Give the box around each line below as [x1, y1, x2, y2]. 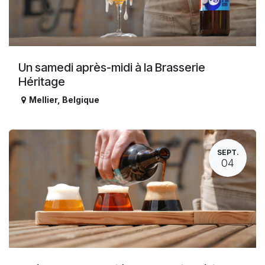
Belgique [62, 95, 99, 105]
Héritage [18, 75, 65, 89]
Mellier [29, 95, 57, 105]
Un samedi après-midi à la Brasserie [18, 60, 205, 75]
